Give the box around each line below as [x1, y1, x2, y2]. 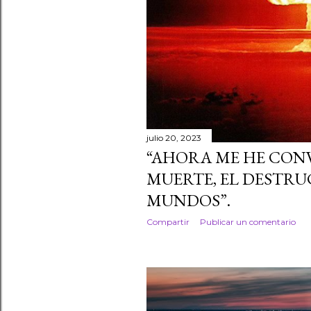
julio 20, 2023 [146, 133, 201, 144]
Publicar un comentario [200, 217, 296, 228]
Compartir [146, 217, 190, 228]
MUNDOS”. [146, 190, 230, 212]
